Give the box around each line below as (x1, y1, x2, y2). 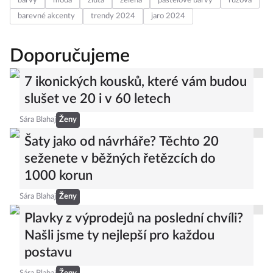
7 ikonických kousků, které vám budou (24, 85, 247, 98)
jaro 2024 (151, 22, 185, 30)
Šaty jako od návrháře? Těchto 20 (24, 144, 219, 158)
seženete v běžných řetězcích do (24, 161, 216, 175)
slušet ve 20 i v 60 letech (24, 102, 171, 115)
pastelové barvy (158, 6, 213, 14)
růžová (229, 6, 252, 14)
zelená (120, 6, 142, 14)
